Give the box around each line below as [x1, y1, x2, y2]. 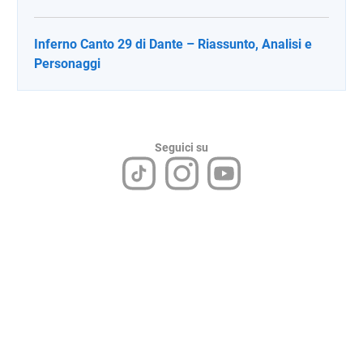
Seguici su [155, 141, 208, 154]
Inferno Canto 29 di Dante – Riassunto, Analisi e [34, 36, 312, 52]
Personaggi [34, 56, 100, 71]
